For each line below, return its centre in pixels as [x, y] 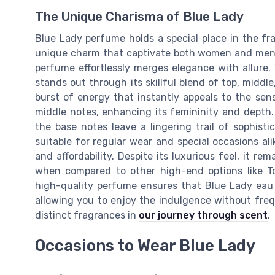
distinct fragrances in [87, 215]
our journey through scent [203, 215]
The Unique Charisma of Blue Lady [139, 16]
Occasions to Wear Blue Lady [145, 246]
